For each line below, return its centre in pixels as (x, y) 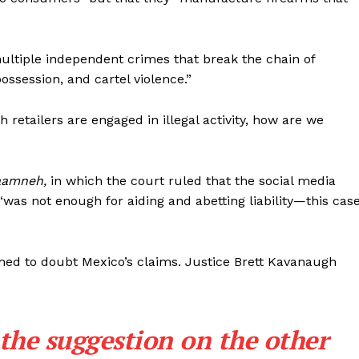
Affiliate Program (201, 43)
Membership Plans (203, 18)
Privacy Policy (191, 92)
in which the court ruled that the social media (191, 181)
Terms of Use (190, 67)
